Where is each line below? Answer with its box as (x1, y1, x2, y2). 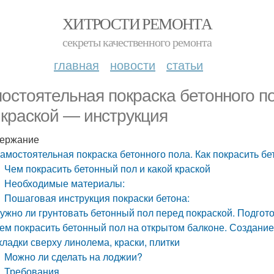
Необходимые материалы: (4, 176, 125, 190)
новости (110, 56, 155, 73)
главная (54, 56, 99, 73)
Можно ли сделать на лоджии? (4, 250, 143, 264)
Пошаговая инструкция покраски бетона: (4, 191, 190, 205)
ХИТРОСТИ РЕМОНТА (62, 13, 212, 34)
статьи (166, 56, 203, 73)
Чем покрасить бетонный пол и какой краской (4, 161, 211, 176)
